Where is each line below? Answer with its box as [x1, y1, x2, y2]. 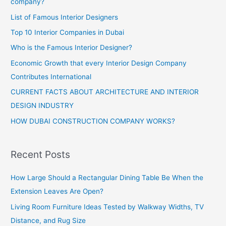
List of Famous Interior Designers [11, 13, 119, 21]
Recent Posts [11, 148, 71, 160]
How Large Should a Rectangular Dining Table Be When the [11, 174, 204, 182]
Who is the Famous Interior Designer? [11, 43, 133, 52]
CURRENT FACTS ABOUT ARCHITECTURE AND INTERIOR [11, 88, 199, 96]
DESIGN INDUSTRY [11, 101, 74, 110]
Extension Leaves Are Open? [11, 187, 104, 196]
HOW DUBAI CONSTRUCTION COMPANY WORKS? [11, 117, 176, 125]
